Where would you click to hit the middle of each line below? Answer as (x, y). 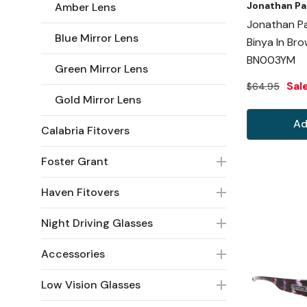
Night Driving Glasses (97, 223)
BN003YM (271, 60)
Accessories (73, 254)
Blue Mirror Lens (97, 38)
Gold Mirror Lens (98, 99)
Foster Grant (75, 161)
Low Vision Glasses (91, 284)
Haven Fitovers (80, 192)
